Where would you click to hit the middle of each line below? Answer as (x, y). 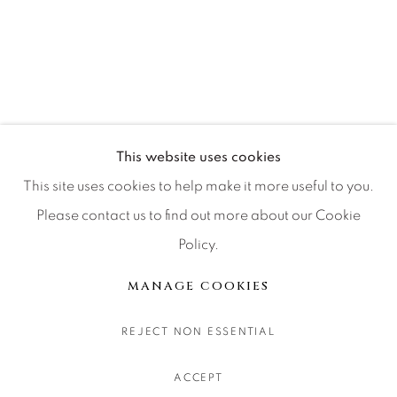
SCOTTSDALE (73, 138)
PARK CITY (64, 109)
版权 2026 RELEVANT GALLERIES (125, 276)
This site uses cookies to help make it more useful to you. (198, 187)
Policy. (198, 245)
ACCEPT (198, 378)
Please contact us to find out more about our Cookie (198, 216)
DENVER (57, 50)
